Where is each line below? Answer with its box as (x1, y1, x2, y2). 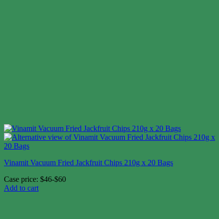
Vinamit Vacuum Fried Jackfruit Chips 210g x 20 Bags (4, 158, 173, 167)
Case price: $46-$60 (4, 175, 66, 184)
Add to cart (4, 184, 39, 193)
